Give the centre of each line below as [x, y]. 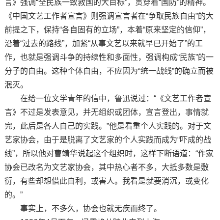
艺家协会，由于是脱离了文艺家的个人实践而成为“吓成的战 [108, 139]
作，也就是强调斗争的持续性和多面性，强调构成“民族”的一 [109, 57]
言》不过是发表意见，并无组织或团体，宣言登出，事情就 [106, 112]
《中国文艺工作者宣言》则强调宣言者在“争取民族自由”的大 [109, 16]
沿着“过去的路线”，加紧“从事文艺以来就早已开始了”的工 [103, 43]
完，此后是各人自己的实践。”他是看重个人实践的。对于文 [108, 126]
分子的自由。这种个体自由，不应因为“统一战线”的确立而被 [109, 71]
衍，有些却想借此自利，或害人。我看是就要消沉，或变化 [106, 181]
